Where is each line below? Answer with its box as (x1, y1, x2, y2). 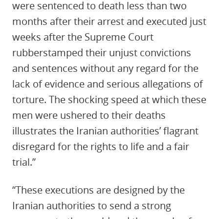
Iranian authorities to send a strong (12, 199, 171, 212)
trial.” (12, 155, 36, 169)
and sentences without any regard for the (12, 62, 198, 75)
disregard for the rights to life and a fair (12, 140, 189, 153)
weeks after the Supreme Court (12, 30, 153, 44)
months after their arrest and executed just (12, 15, 206, 28)
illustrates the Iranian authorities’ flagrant (12, 124, 198, 137)
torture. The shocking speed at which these (12, 93, 206, 106)
